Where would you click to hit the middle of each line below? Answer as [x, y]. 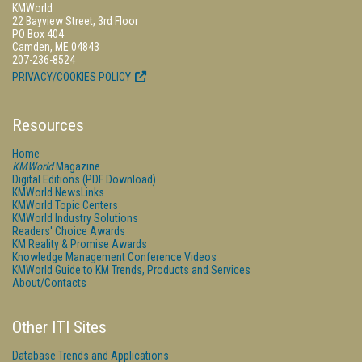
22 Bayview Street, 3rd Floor [75, 21]
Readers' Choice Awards [69, 231]
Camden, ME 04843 [56, 47]
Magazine [77, 166]
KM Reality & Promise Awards [80, 244]
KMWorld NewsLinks [58, 192]
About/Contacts [49, 283]
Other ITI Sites [59, 327]
